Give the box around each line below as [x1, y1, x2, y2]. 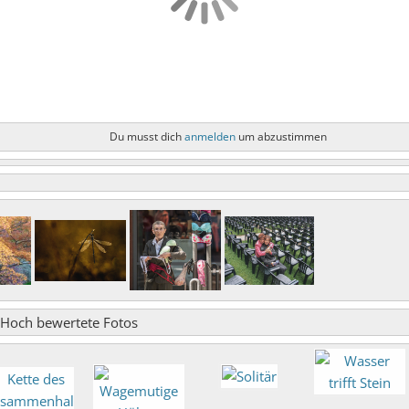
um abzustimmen [236, 128, 327, 144]
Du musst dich [110, 128, 184, 144]
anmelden [184, 128, 236, 144]
